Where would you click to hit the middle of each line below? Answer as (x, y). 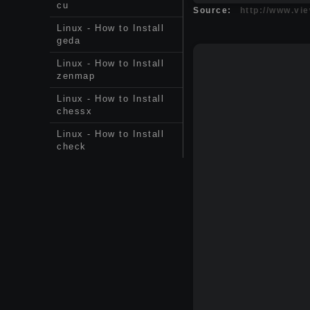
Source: (212, 11)
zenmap (76, 76)
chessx (74, 111)
